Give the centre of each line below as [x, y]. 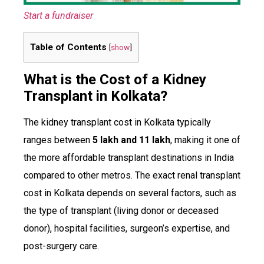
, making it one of [205, 140]
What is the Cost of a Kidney [115, 80]
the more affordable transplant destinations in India [129, 158]
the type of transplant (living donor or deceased [121, 211]
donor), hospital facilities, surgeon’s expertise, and [127, 229]
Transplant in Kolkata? [95, 96]
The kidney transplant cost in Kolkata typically [117, 123]
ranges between [58, 140]
